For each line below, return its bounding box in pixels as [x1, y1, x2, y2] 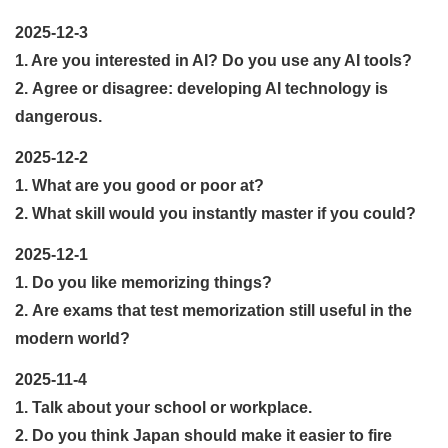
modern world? [15, 329, 130, 347]
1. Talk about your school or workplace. [15, 398, 312, 416]
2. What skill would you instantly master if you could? [15, 204, 416, 222]
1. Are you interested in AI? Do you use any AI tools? [15, 51, 412, 69]
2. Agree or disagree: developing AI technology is [15, 79, 388, 97]
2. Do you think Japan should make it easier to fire [15, 426, 392, 444]
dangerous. [15, 107, 102, 125]
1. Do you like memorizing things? [15, 273, 272, 291]
